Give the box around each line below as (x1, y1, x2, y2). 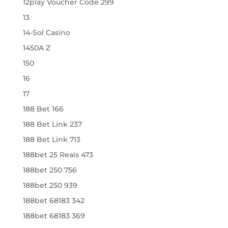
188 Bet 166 (22, 104, 64, 113)
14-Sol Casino (22, 28, 70, 37)
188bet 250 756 (22, 165, 77, 175)
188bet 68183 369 (22, 211, 85, 220)
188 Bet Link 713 (22, 135, 80, 144)
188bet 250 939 (22, 181, 77, 190)
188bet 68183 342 (22, 196, 84, 205)
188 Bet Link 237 (22, 120, 82, 129)
